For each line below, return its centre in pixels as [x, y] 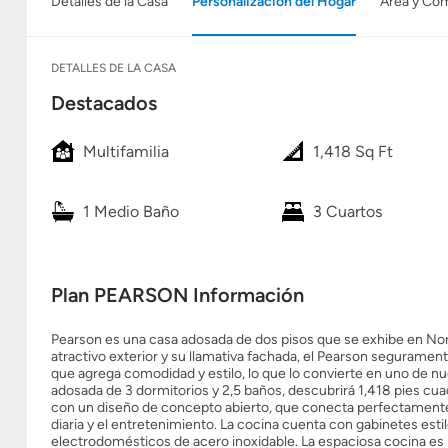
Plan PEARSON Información [177, 295]
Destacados [104, 103]
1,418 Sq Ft [352, 151]
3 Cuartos [347, 211]
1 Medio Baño [131, 211]
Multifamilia [126, 151]
